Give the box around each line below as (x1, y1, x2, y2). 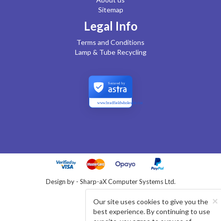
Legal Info (83, 19, 138, 33)
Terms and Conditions (76, 38, 145, 46)
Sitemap (98, 5, 123, 14)
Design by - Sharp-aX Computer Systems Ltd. (45, 178, 176, 185)
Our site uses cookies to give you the (93, 197, 208, 206)
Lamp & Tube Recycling (74, 48, 147, 56)
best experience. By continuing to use (93, 207, 210, 216)
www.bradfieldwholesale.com (97, 101, 145, 106)
